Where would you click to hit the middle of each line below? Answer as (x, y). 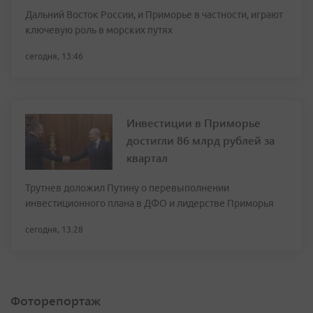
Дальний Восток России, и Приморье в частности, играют (154, 15)
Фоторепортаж (56, 301)
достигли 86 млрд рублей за (201, 140)
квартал (147, 158)
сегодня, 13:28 (54, 230)
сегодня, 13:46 (54, 57)
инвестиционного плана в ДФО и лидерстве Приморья (150, 204)
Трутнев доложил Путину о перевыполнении (127, 188)
